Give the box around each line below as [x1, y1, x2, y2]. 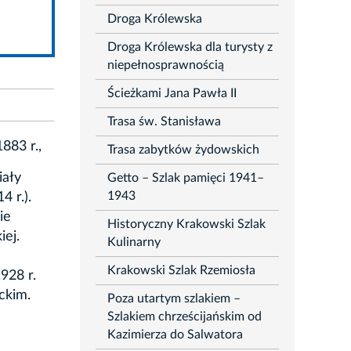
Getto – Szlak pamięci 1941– [107, 172, 264, 185]
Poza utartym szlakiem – [107, 292, 241, 306]
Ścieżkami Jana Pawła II [107, 87, 237, 100]
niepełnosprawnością [107, 59, 224, 72]
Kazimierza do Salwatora [107, 328, 243, 342]
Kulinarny [107, 236, 161, 249]
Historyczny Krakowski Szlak [107, 218, 266, 231]
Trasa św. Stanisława [107, 115, 221, 128]
